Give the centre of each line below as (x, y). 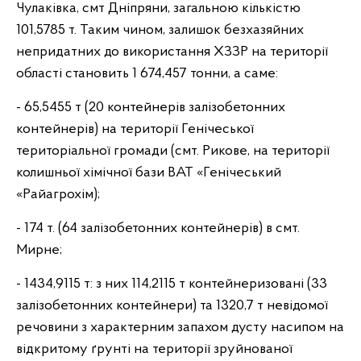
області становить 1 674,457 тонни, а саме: (147, 74)
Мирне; (39, 250)
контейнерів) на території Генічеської (135, 129)
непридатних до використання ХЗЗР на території (172, 52)
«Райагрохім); (58, 195)
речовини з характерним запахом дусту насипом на (180, 328)
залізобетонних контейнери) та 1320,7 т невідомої (172, 306)
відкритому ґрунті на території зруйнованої (154, 349)
